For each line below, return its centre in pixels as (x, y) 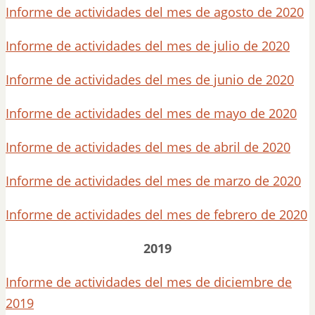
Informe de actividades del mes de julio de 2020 (148, 46)
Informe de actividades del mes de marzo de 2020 (153, 181)
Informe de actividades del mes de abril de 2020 (148, 147)
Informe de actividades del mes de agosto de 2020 (155, 12)
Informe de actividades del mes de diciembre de (149, 282)
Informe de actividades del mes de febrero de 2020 (156, 214)
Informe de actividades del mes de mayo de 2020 (151, 113)
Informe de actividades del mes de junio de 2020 (150, 79)
